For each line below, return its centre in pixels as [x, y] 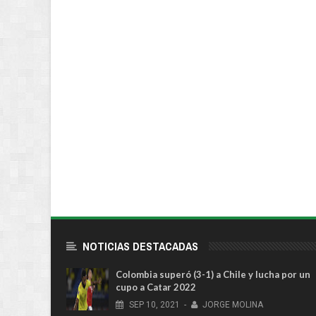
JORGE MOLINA [233, 305]
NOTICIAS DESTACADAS [140, 247]
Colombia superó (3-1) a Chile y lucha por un [213, 275]
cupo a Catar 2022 [156, 287]
